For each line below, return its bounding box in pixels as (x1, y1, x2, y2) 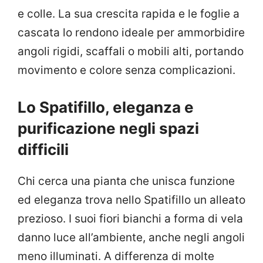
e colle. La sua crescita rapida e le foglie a (18, 7, 240, 21)
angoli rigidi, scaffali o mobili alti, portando (18, 45, 244, 59)
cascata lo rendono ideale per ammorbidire (18, 26, 245, 40)
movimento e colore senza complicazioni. (18, 63, 235, 77)
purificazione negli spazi (18, 119, 199, 137)
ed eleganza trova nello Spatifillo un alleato (18, 193, 245, 207)
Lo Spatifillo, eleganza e (18, 97, 194, 116)
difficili (18, 140, 69, 159)
